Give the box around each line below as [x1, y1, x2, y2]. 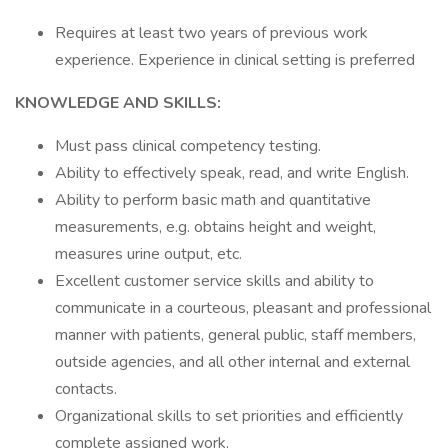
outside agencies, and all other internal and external [55, 351, 410, 373]
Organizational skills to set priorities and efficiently [55, 405, 403, 427]
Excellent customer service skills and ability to [55, 270, 374, 292]
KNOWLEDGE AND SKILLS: [15, 92, 221, 114]
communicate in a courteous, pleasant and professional [55, 297, 431, 319]
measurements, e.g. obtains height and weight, [55, 216, 376, 238]
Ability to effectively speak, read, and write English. [55, 162, 409, 184]
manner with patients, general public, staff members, [55, 324, 416, 346]
